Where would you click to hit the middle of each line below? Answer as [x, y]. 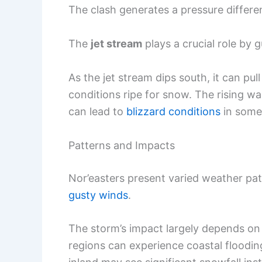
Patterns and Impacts [122, 145]
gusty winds [98, 195]
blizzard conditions [173, 111]
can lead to [97, 111]
